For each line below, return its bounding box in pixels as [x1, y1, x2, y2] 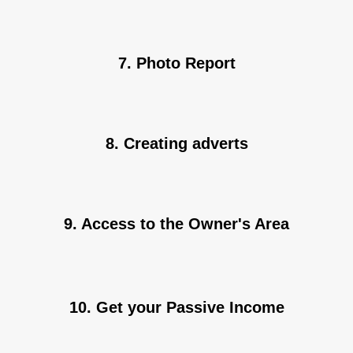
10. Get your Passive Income [69, 298, 284, 316]
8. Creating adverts [105, 134, 248, 152]
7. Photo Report [117, 54, 236, 72]
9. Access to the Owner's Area [64, 214, 289, 232]
